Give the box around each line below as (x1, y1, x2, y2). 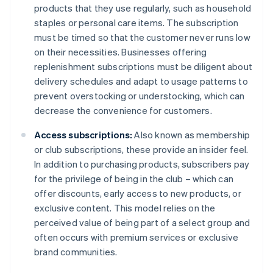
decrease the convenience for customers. (34, 104, 212, 117)
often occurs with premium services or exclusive (34, 231, 239, 244)
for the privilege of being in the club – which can (34, 172, 234, 185)
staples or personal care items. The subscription (34, 16, 239, 29)
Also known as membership (132, 129, 250, 141)
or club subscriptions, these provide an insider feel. (34, 143, 249, 156)
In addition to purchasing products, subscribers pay (34, 158, 250, 171)
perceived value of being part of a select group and (34, 216, 250, 229)
